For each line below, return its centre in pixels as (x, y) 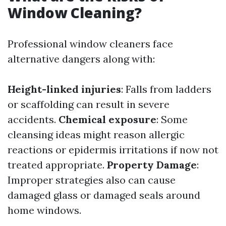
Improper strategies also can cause (92, 180)
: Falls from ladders (166, 89)
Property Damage (152, 165)
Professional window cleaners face (90, 44)
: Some (172, 119)
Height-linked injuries (64, 89)
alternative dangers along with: (81, 59)
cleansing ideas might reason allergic (96, 134)
